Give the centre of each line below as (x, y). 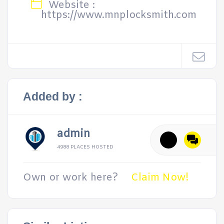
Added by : (53, 96)
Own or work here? (70, 178)
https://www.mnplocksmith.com (119, 15)
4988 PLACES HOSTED (85, 147)
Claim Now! (160, 178)
